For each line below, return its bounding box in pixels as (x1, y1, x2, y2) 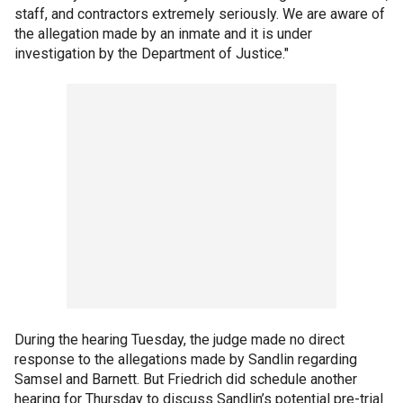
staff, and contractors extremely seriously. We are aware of (14, 5, 385, 22)
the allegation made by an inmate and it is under (14, 25, 312, 42)
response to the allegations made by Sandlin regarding (14, 351, 357, 368)
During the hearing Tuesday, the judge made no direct (14, 331, 345, 348)
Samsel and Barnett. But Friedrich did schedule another (14, 371, 357, 388)
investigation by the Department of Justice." (14, 45, 289, 62)
